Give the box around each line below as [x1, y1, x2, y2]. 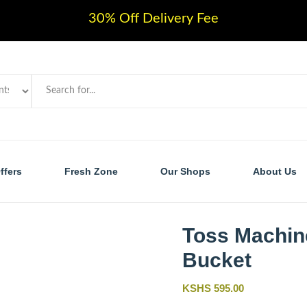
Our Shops [160, 166, 210, 177]
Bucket [182, 249, 251, 272]
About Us [252, 166, 297, 177]
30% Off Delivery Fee [88, 12, 219, 25]
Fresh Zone [64, 166, 118, 177]
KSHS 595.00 [182, 282, 244, 295]
